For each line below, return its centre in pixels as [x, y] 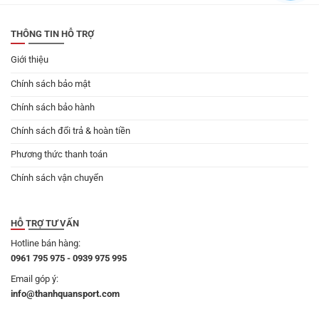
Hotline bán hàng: [46, 243]
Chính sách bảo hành [53, 107]
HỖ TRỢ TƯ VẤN [45, 224]
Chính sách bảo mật [51, 83]
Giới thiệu [30, 60]
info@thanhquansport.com [65, 293]
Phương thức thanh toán [59, 154]
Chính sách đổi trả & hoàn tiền [70, 130]
